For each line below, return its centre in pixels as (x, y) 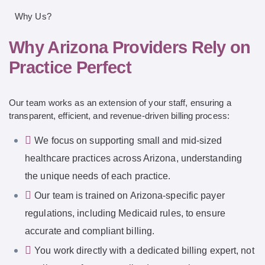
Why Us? (33, 16)
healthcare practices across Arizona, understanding (134, 158)
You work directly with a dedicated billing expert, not (144, 250)
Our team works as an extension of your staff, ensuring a (120, 102)
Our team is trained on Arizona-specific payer (130, 195)
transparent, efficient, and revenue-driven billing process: (119, 115)
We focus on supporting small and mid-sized (128, 140)
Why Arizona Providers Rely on (130, 48)
